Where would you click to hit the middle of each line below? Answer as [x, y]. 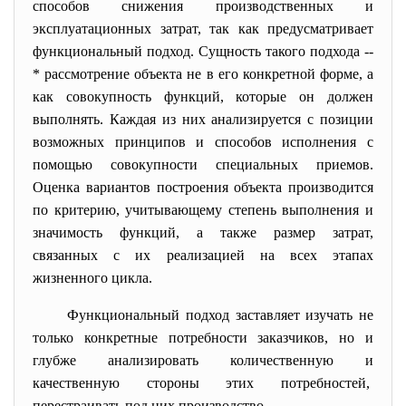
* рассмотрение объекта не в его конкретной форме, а [203, 74]
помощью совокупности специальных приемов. [203, 164]
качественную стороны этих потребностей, [203, 383]
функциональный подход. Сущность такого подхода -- [203, 51]
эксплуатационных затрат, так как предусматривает [203, 29]
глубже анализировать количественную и [203, 360]
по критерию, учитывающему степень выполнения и [203, 210]
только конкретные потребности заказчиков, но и [203, 338]
